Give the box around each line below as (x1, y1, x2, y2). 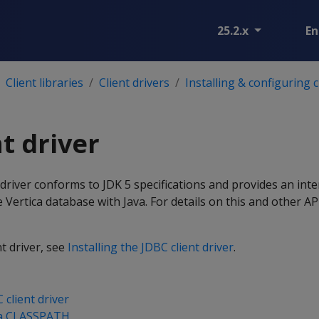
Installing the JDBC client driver (68, 239, 234, 255)
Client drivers (99, 75, 169, 90)
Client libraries (6, 75, 83, 90)
